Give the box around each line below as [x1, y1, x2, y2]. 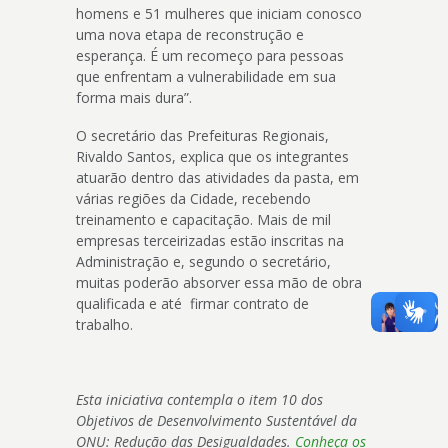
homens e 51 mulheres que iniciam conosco [76, 3, 363, 23]
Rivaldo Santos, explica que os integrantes [76, 146, 350, 166]
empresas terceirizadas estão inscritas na [76, 230, 345, 250]
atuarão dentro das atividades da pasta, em [76, 167, 360, 187]
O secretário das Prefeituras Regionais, [76, 125, 330, 145]
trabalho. [76, 314, 138, 334]
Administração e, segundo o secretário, [76, 251, 332, 271]
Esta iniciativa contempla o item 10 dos [76, 390, 324, 410]
